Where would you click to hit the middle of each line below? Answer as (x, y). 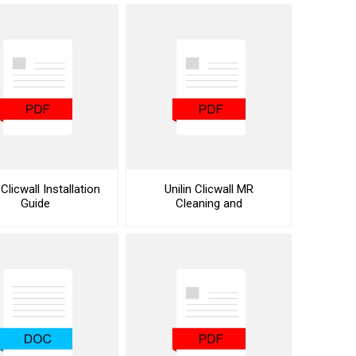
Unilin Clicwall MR (209, 189)
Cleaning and (209, 203)
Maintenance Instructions (209, 217)
